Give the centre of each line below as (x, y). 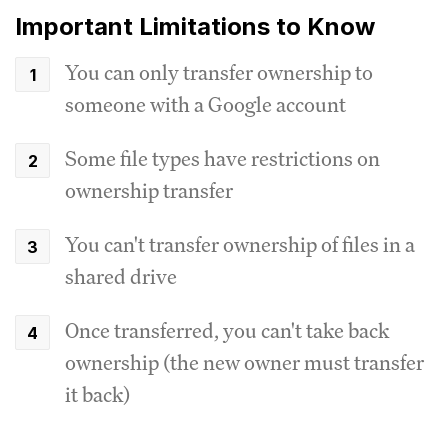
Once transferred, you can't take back (227, 330)
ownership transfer (149, 190)
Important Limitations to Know (195, 26)
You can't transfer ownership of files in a (240, 244)
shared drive (121, 276)
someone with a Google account (205, 104)
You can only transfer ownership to (219, 72)
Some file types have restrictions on (222, 158)
